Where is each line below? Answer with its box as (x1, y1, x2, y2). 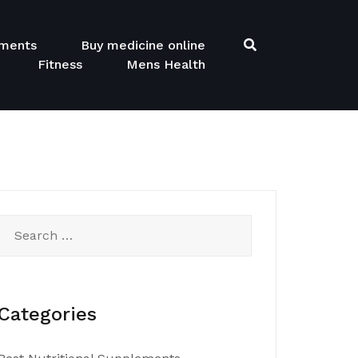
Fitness (38, 57, 82, 72)
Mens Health (126, 57, 205, 72)
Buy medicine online (81, 38, 205, 53)
